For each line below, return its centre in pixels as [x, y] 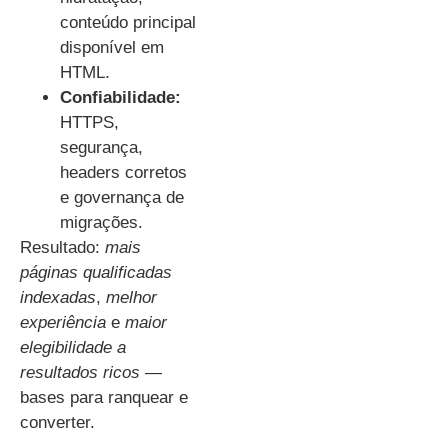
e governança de [122, 197]
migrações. [101, 222]
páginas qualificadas [96, 272]
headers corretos [123, 172]
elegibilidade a [73, 347]
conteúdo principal [128, 22]
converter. [57, 422]
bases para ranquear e [104, 397]
